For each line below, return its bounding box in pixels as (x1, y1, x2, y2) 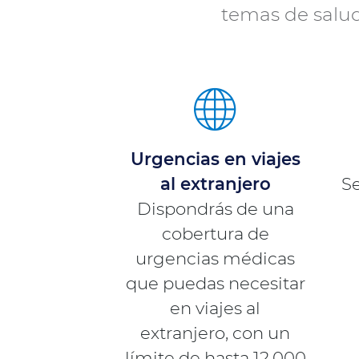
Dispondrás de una (136, 197, 294, 219)
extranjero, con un (140, 321, 291, 343)
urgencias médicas (135, 247, 296, 268)
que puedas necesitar (125, 272, 305, 293)
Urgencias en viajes (130, 147, 301, 169)
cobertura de (161, 222, 269, 244)
